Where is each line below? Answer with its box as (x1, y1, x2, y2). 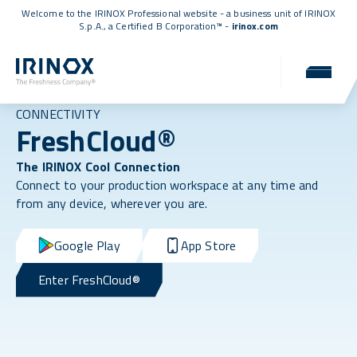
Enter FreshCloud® (38, 269, 140, 289)
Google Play (54, 235, 120, 255)
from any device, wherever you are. (16, 193, 208, 213)
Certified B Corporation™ (116, 18, 223, 33)
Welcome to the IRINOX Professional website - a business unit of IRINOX (21, 6, 336, 21)
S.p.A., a (79, 18, 116, 33)
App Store (180, 235, 237, 255)
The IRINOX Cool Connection (16, 156, 181, 176)
